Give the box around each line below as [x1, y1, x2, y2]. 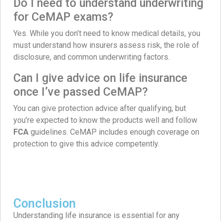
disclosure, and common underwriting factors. [13, 52, 170, 62]
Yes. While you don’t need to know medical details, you [13, 28, 200, 38]
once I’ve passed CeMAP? [13, 84, 148, 99]
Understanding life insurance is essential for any [13, 210, 180, 220]
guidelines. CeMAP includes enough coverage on [29, 127, 199, 137]
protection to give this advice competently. [13, 139, 159, 148]
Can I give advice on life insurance [13, 71, 187, 85]
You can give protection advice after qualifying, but [13, 103, 186, 113]
